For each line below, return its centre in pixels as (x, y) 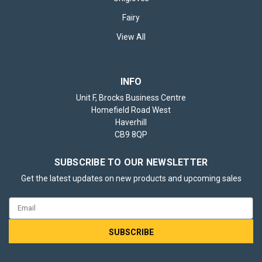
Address (24, 215)
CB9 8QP (131, 134)
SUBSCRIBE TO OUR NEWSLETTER (131, 162)
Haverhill (131, 122)
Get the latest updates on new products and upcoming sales (131, 178)
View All (131, 37)
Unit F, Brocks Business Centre (131, 97)
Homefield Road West (131, 110)
